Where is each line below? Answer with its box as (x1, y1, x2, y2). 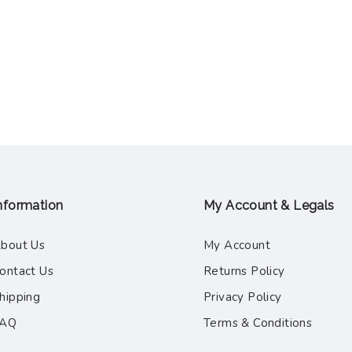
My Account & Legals (203, 197, 335, 213)
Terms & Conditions (203, 314, 313, 331)
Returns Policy (203, 262, 285, 279)
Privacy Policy (203, 288, 282, 305)
